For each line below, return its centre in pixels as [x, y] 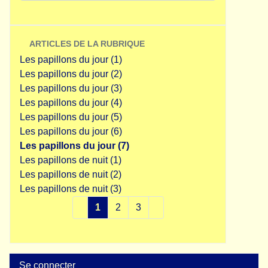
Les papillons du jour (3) [71, 88]
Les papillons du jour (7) [74, 146]
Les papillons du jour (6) [71, 131]
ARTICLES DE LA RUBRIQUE [87, 44]
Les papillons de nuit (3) [71, 189]
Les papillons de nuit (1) [71, 160]
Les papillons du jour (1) [71, 60]
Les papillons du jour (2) [71, 74]
